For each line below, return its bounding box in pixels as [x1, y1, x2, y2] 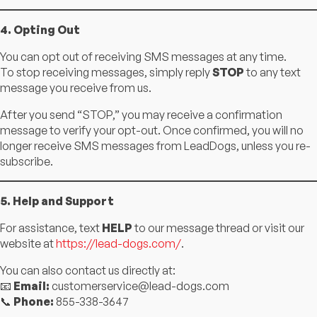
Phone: [13, 294, 54, 309]
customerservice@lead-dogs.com [52, 278, 229, 293]
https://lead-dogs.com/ [56, 236, 181, 250]
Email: [13, 278, 50, 293]
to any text [244, 64, 301, 79]
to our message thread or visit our [132, 220, 304, 235]
